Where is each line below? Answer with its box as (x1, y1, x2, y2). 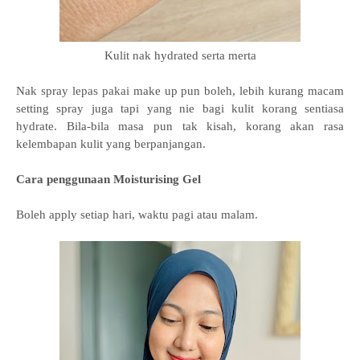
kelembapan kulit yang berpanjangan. (16, 137, 209, 150)
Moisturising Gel (113, 173, 201, 186)
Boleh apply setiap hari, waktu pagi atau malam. (16, 208, 261, 221)
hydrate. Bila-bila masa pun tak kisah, (16, 120, 246, 133)
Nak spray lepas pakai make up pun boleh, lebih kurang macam (16, 84, 344, 97)
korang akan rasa (245, 120, 344, 133)
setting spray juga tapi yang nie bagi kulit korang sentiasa (16, 102, 344, 115)
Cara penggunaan (16, 173, 113, 186)
